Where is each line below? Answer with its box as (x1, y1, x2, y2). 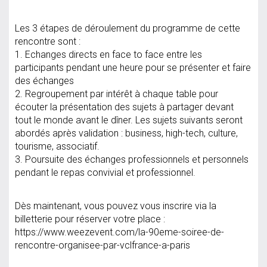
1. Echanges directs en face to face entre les (15, 48, 202, 60)
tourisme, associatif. (15, 140, 100, 152)
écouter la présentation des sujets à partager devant (15, 101, 234, 113)
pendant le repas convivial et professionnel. (15, 166, 195, 178)
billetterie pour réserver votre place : (15, 213, 165, 225)
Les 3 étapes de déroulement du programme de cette (15, 22, 240, 34)
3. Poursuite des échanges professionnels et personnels (15, 153, 249, 165)
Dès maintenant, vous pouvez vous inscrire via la (15, 200, 216, 212)
